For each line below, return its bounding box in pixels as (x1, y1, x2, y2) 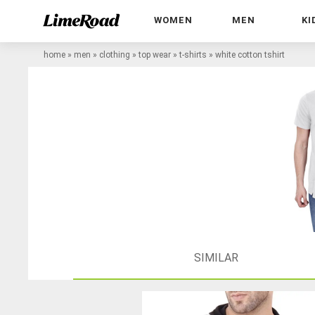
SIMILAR (193, 250, 238, 264)
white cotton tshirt (215, 49, 285, 60)
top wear (139, 49, 171, 60)
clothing (99, 49, 130, 60)
